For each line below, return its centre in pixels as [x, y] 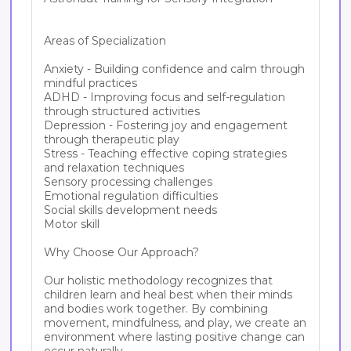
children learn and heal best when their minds [168, 295]
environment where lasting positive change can [174, 337]
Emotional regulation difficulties [131, 196]
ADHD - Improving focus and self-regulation [165, 97]
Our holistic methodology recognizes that [158, 280]
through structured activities [122, 111]
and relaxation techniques [114, 168]
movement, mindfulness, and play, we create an [175, 323]
